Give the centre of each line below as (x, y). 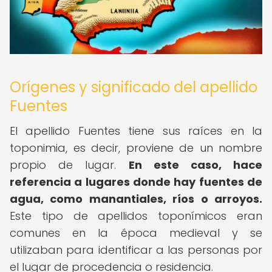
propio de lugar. (69, 165)
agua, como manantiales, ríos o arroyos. (136, 199)
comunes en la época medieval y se (136, 233)
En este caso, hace (195, 165)
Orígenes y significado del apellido (134, 87)
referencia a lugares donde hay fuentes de (136, 182)
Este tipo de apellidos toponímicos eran (136, 216)
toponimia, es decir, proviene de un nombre (136, 148)
